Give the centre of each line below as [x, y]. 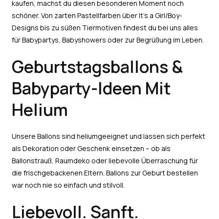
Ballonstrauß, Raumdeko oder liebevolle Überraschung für [105, 161]
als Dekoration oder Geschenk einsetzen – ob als [91, 149]
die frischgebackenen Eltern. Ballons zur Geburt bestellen [105, 173]
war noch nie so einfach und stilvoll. [68, 185]
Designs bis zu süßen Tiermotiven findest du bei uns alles [105, 28]
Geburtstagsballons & [97, 67]
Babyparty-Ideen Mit [91, 88]
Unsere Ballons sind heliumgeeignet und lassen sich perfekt [109, 136]
